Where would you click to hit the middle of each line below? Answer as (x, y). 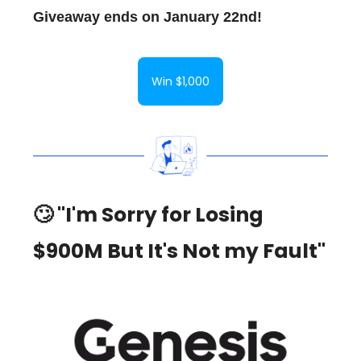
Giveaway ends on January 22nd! (147, 17)
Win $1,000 (180, 81)
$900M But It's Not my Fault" (179, 251)
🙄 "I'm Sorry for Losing (148, 214)
